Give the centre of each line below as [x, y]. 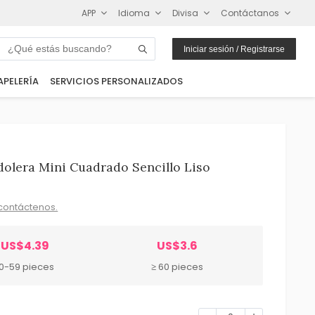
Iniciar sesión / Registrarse [234, 49]
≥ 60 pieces [177, 266]
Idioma [134, 13]
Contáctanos [250, 13]
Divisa [186, 13]
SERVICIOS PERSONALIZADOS [116, 82]
